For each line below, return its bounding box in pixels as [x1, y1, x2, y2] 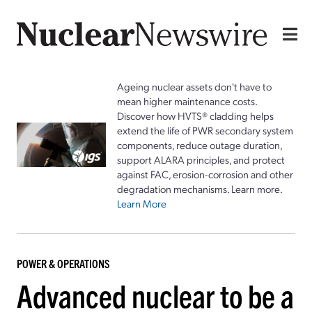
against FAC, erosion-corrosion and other [117, 166, 293, 181]
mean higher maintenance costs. [117, 93, 257, 108]
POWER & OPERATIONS [17, 256, 110, 270]
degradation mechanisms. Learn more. [117, 181, 283, 196]
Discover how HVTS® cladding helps [117, 108, 274, 123]
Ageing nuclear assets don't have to [117, 79, 272, 93]
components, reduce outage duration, [117, 137, 282, 152]
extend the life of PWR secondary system [117, 123, 293, 137]
